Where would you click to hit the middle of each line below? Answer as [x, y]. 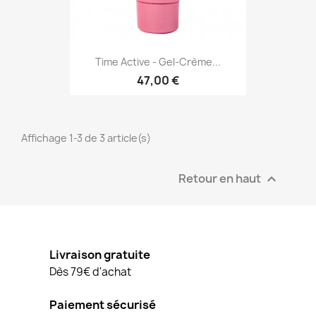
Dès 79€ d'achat [90, 272]
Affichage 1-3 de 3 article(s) [86, 138]
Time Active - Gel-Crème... [158, 61]
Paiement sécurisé [103, 305]
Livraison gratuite [100, 255]
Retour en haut [221, 178]
